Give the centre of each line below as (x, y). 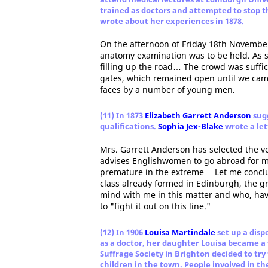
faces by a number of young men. (167, 89)
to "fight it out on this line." (155, 206)
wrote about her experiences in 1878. (172, 21)
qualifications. (129, 126)
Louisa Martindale (180, 232)
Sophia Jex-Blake (191, 126)
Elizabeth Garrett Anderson (198, 115)
